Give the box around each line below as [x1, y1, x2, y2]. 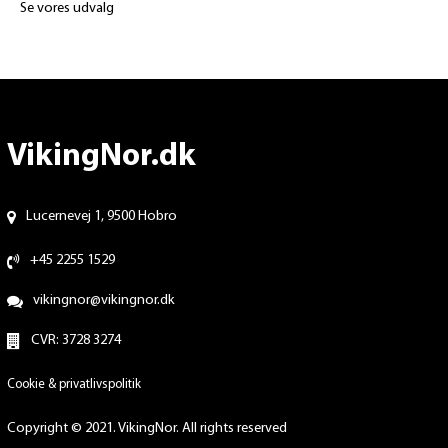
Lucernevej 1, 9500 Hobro [25, 209, 177, 225]
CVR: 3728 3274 [30, 333, 121, 349]
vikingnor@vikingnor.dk [32, 293, 175, 309]
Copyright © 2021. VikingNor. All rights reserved [6, 421, 287, 437]
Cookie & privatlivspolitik [6, 378, 141, 392]
